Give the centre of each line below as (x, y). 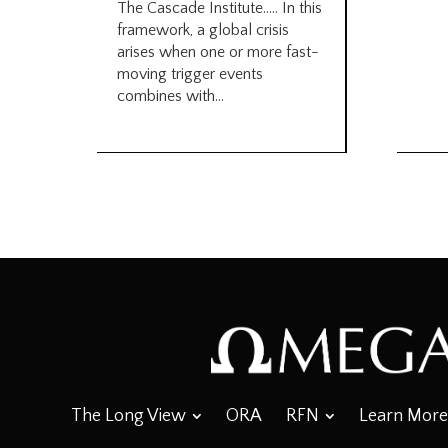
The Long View (128, 416)
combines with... (170, 95)
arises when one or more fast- (218, 51)
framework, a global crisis (203, 29)
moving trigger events (190, 73)
